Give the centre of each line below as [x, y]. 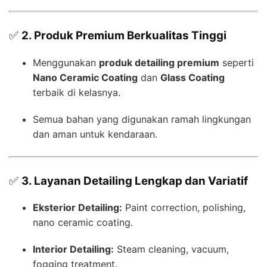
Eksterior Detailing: [77, 208]
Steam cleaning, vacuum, [171, 249]
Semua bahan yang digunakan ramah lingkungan [142, 119]
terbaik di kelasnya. [77, 92]
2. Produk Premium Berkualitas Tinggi [124, 35]
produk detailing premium [159, 62]
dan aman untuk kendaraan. [95, 134]
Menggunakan [66, 62]
